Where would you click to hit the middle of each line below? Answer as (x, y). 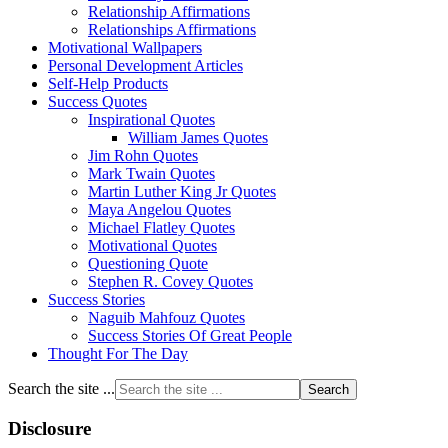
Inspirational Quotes (151, 119)
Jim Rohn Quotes (143, 155)
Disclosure (49, 429)
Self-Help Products (108, 83)
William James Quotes (198, 137)
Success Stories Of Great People (190, 335)
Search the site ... (61, 388)
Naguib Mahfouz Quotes (166, 317)
